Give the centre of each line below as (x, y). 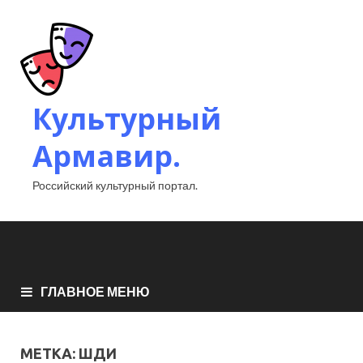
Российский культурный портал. (115, 185)
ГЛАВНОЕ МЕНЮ (95, 291)
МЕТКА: (49, 353)
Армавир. (107, 156)
